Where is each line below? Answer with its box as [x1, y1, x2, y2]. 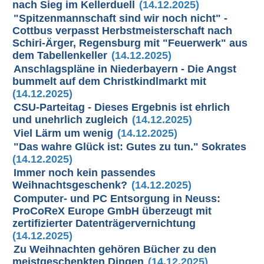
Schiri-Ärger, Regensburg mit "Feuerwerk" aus [12, 37, 248, 49]
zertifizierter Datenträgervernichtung [12, 217, 196, 229]
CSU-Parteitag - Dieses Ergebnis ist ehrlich [14, 101, 230, 113]
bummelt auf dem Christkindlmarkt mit [12, 75, 207, 87]
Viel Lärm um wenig [14, 127, 114, 139]
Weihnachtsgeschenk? [12, 179, 128, 191]
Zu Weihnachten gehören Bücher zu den [14, 243, 217, 255]
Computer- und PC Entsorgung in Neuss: [14, 193, 221, 204]
